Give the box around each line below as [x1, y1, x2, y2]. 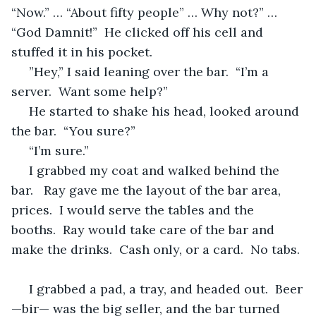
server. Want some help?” [11, 83, 168, 99]
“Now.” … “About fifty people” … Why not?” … [11, 4, 281, 20]
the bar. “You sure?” [11, 122, 135, 139]
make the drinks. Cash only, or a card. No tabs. [11, 241, 303, 257]
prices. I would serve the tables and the [11, 201, 257, 218]
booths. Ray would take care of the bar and [11, 221, 278, 238]
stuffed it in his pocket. [11, 43, 152, 60]
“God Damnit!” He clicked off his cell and [11, 23, 267, 40]
